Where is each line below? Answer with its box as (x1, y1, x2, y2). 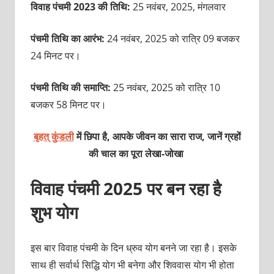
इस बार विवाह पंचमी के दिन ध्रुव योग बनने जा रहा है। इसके (30, 241, 237, 255)
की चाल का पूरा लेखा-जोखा (88, 147, 183, 161)
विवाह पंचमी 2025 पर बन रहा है (30, 177, 221, 201)
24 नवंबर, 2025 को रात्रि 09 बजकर (104, 32, 240, 46)
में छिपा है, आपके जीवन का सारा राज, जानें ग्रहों (73, 130, 241, 144)
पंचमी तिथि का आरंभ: (30, 32, 105, 46)
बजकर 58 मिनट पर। (30, 98, 106, 112)
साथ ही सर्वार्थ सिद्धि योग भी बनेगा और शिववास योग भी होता (30, 258, 234, 272)
